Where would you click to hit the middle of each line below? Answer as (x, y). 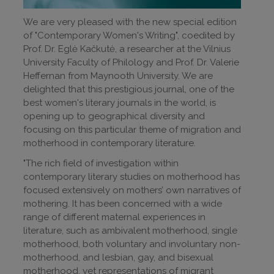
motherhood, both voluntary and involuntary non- (132, 244)
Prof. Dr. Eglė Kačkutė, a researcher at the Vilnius (127, 49)
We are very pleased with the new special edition (130, 22)
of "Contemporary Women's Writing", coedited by (129, 36)
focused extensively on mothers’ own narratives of (132, 191)
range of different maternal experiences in (114, 217)
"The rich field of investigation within (101, 164)
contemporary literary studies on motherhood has (131, 177)
